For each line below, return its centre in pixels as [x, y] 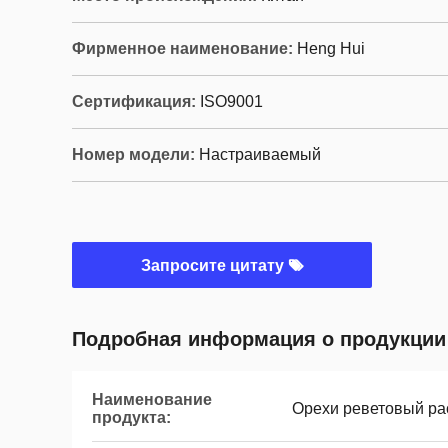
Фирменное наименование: [182, 48]
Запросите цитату [214, 265]
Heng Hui [331, 48]
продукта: [131, 417]
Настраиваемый [260, 154]
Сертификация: [134, 101]
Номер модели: [133, 154]
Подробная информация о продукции [259, 339]
